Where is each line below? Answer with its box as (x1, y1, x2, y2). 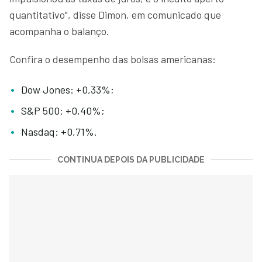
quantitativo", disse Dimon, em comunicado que (9, 8, 221, 21)
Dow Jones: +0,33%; (21, 82, 114, 96)
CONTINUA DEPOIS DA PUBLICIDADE (57, 154, 205, 164)
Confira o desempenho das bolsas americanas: (9, 52, 216, 65)
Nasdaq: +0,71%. (21, 125, 97, 138)
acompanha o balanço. (9, 24, 109, 37)
